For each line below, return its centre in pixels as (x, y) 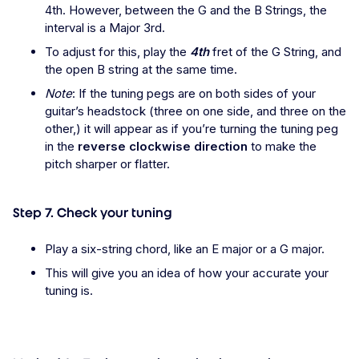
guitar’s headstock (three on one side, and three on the (196, 111)
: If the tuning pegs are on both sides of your (194, 94)
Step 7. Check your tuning (93, 213)
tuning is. (69, 291)
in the (61, 147)
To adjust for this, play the (117, 52)
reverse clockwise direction (163, 147)
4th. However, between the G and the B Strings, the (186, 10)
